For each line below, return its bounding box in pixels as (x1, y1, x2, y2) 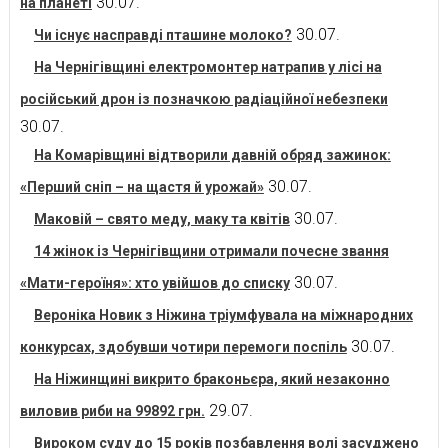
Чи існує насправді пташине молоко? (33, 26, 292, 43)
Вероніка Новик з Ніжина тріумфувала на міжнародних (33, 306, 413, 323)
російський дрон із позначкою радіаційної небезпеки (19, 90, 388, 107)
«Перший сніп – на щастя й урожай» (19, 178, 264, 195)
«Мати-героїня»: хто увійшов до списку (19, 274, 290, 291)
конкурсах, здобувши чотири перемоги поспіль (19, 338, 347, 355)
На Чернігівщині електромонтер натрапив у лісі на (33, 58, 382, 75)
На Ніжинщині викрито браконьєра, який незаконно (33, 370, 390, 387)
